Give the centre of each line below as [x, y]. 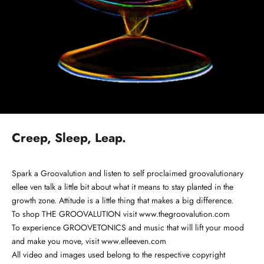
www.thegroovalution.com [184, 214]
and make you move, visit [57, 241]
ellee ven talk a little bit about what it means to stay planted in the [123, 187]
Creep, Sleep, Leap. [69, 138]
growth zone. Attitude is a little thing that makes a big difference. [123, 200]
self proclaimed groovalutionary [188, 173]
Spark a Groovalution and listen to [72, 173]
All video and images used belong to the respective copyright [118, 254]
